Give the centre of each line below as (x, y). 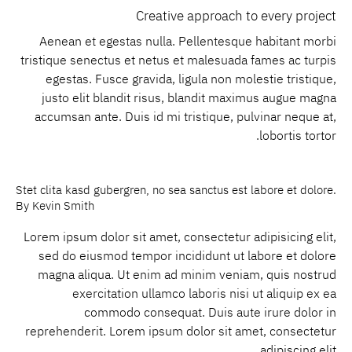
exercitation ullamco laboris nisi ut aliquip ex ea (204, 293)
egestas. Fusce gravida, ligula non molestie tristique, (191, 79)
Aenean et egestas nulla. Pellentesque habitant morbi (188, 41)
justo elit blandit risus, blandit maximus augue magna (189, 98)
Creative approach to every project (236, 16)
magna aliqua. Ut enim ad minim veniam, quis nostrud (187, 275)
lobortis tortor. (298, 136)
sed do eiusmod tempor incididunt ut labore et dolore (187, 256)
